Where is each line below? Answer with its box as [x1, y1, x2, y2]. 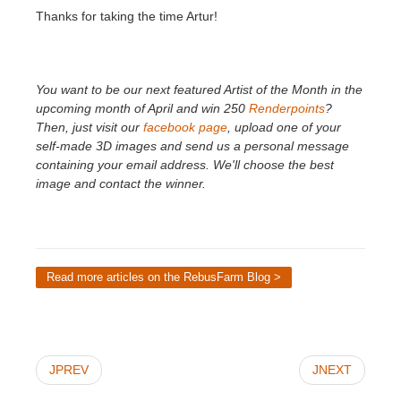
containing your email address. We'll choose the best [36, 157, 334, 172]
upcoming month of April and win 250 [36, 100, 249, 115]
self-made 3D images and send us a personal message [36, 138, 349, 153]
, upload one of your [227, 119, 341, 134]
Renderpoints [249, 100, 325, 115]
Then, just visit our [36, 119, 143, 134]
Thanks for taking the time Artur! [36, 8, 225, 23]
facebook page [143, 119, 227, 134]
